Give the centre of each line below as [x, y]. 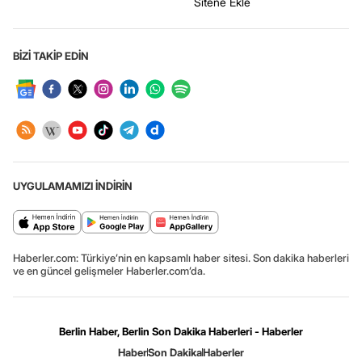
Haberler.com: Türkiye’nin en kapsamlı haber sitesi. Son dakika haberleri [181, 258]
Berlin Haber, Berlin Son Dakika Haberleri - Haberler [181, 331]
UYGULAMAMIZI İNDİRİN [73, 186]
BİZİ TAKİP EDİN [51, 56]
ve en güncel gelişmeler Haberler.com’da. [109, 271]
